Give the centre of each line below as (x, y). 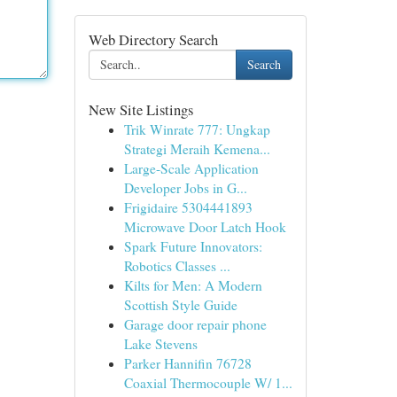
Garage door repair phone (195, 324)
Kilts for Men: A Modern (193, 285)
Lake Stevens (160, 344)
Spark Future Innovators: (193, 246)
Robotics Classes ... (177, 266)
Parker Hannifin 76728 (187, 363)
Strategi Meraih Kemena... (197, 149)
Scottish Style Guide (180, 305)
